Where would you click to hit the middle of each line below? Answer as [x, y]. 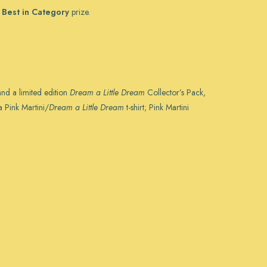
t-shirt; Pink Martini [156, 107]
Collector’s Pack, [175, 92]
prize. [80, 12]
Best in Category [35, 12]
